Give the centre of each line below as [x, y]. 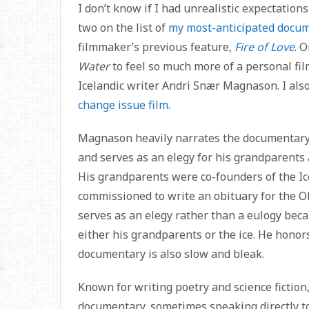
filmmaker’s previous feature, [156, 47]
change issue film [123, 104]
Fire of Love [265, 47]
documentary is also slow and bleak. [171, 253]
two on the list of [123, 27]
